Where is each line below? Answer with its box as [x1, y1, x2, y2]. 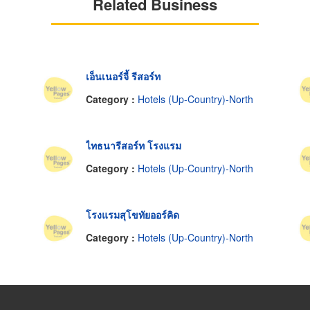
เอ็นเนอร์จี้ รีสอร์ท [86, 69, 161, 83]
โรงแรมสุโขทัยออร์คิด [86, 207, 180, 221]
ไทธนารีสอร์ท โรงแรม [86, 138, 182, 152]
